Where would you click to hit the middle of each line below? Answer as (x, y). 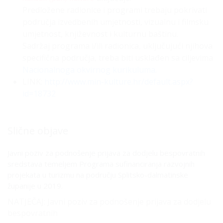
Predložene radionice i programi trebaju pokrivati (115, 10)
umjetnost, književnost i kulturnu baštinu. (100, 34)
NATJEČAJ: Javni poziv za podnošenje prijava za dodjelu (109, 202)
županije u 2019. (35, 186)
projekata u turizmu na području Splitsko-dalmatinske (98, 175)
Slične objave (38, 131)
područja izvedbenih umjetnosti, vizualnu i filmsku (115, 22)
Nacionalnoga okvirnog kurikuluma (89, 70)
